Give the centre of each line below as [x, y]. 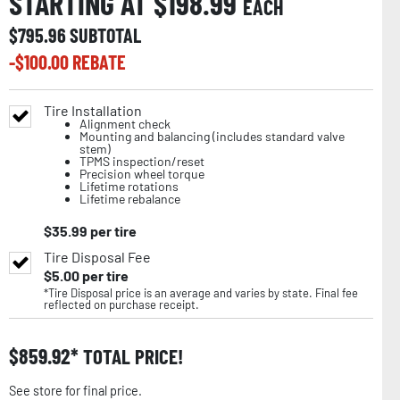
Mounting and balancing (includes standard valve [212, 137]
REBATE [99, 62]
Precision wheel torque [142, 174]
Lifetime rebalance [130, 199]
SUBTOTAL [105, 35]
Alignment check [125, 124]
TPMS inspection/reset [142, 162]
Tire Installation [93, 111]
